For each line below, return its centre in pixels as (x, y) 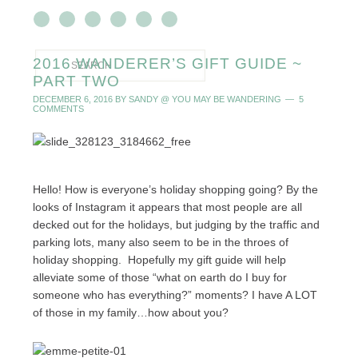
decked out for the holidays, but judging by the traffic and (176, 225)
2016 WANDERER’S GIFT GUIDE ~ (167, 64)
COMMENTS (58, 109)
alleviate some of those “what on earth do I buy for (159, 277)
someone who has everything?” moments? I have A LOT (175, 295)
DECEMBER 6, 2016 (72, 99)
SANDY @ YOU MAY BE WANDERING (205, 99)
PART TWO (76, 81)
